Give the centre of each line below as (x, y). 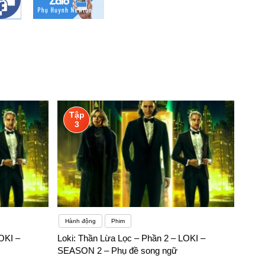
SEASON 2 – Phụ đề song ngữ (118, 251)
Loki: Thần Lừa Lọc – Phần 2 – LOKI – (132, 238)
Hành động (81, 221)
